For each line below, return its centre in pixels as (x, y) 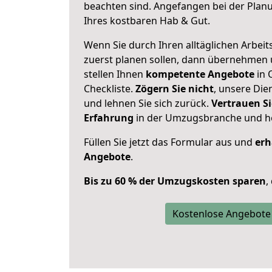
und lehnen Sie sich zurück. (148, 103)
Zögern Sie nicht (175, 89)
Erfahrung (109, 118)
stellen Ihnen (115, 74)
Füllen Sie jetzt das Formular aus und (169, 142)
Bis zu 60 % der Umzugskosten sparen (175, 181)
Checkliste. (110, 89)
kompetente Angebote (200, 74)
